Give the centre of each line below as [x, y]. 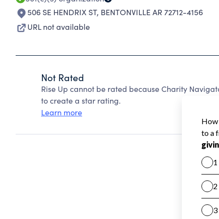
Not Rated [63, 77]
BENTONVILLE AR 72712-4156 [152, 12]
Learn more [62, 112]
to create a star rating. [81, 100]
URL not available [59, 27]
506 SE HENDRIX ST [62, 12]
